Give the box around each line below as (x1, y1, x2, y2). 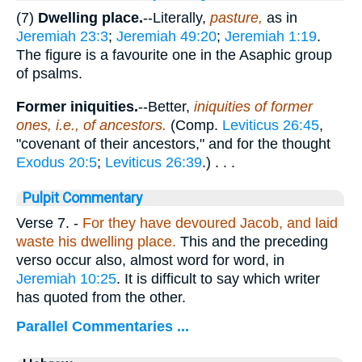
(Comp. (170, 116, 222, 133)
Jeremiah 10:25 (16, 270, 116, 287)
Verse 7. (16, 214, 69, 231)
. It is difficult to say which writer (116, 270, 320, 287)
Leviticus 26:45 (222, 116, 319, 133)
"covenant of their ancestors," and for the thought (16, 135, 330, 152)
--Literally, (143, 10, 210, 27)
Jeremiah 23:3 (16, 28, 108, 45)
